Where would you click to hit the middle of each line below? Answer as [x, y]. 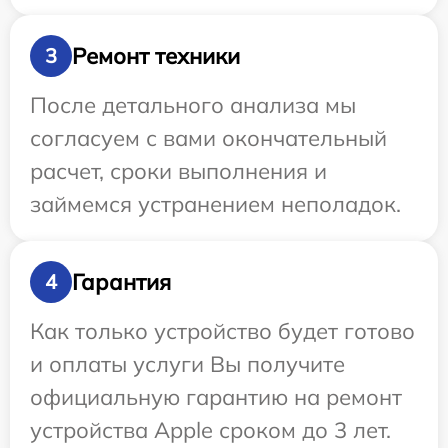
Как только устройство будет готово [222, 331]
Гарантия [121, 281]
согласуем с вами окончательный [208, 138]
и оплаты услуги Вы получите [187, 364]
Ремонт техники [156, 55]
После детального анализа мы [193, 105]
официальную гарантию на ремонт [216, 397]
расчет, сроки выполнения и [178, 171]
